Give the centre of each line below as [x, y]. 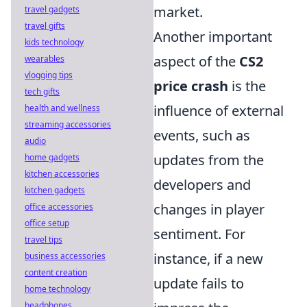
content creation [56, 272]
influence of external [219, 111]
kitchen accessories [62, 174]
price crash [191, 86]
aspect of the [196, 61]
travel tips [44, 240]
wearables [45, 59]
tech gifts [42, 91]
